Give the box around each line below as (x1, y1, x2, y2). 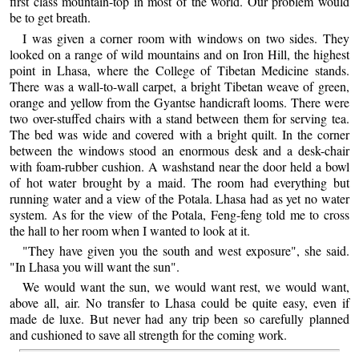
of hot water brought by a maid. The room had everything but (10, 173, 349, 191)
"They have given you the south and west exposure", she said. (22, 241, 349, 259)
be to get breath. (10, 9, 91, 26)
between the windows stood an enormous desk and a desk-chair (10, 141, 349, 159)
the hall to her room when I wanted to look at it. (10, 221, 251, 239)
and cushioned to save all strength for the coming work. (10, 326, 288, 344)
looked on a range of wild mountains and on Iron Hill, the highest (10, 45, 349, 63)
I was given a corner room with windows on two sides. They (22, 29, 349, 46)
